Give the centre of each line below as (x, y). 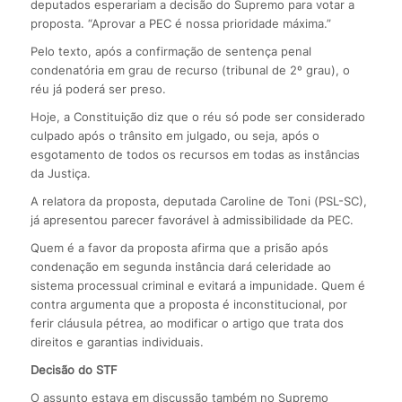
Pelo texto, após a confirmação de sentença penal (170, 51)
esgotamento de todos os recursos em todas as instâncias (195, 154)
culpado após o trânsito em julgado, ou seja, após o (175, 135)
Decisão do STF (74, 369)
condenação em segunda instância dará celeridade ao (180, 266)
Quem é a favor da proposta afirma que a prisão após (179, 247)
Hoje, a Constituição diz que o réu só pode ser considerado (197, 116)
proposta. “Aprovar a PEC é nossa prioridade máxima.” (180, 23)
